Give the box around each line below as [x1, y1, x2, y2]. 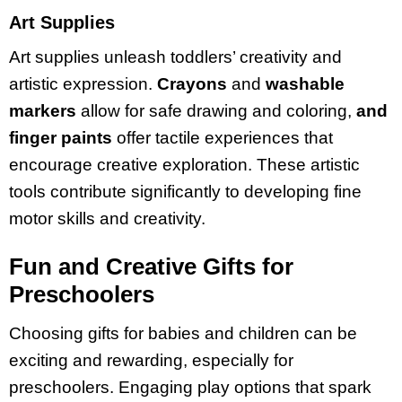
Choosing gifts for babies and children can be [9, 324, 357, 344]
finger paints [9, 128, 112, 148]
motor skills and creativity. [9, 209, 205, 229]
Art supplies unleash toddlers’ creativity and [9, 48, 342, 67]
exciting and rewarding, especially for [9, 351, 293, 371]
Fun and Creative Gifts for [9, 253, 293, 281]
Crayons [157, 74, 227, 94]
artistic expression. [9, 74, 157, 94]
